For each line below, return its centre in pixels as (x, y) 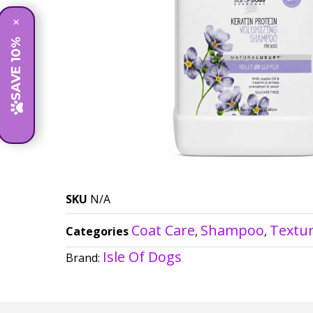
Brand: (85, 257)
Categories (97, 231)
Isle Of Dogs (143, 256)
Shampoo (233, 230)
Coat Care (163, 230)
